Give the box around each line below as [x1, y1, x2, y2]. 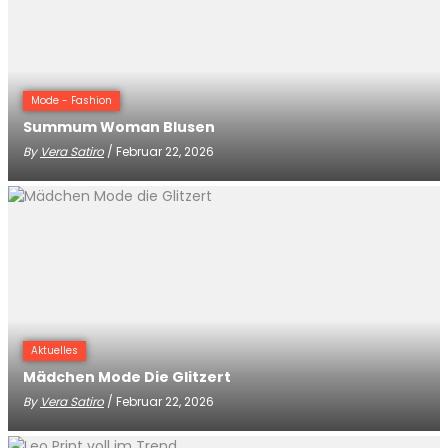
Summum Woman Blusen [23, 117, 215, 137]
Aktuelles [31, 343, 78, 358]
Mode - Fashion [31, 93, 112, 108]
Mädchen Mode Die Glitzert [23, 367, 231, 387]
